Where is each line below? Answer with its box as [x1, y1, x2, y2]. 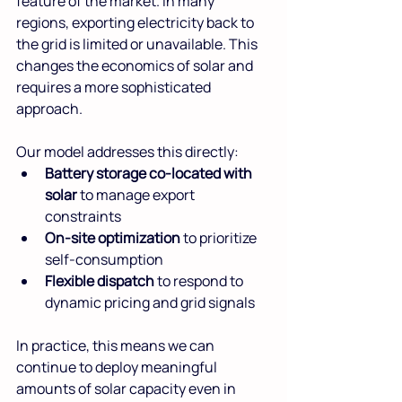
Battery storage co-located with [45, 162, 255, 183]
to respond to [154, 270, 246, 291]
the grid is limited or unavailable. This [16, 33, 260, 54]
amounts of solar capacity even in [16, 378, 239, 398]
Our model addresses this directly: [16, 141, 239, 162]
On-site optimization [45, 227, 180, 248]
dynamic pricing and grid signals [45, 292, 255, 312]
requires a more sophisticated [16, 76, 214, 97]
